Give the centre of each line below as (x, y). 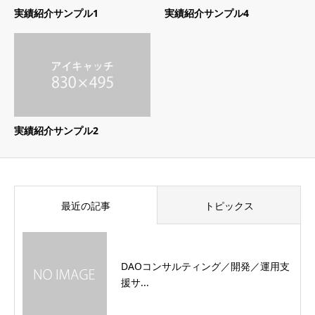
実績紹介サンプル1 (56, 13)
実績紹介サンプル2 (56, 130)
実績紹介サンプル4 (207, 13)
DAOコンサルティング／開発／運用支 (205, 266)
